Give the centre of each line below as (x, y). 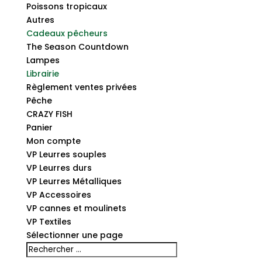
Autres (40, 20)
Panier (39, 127)
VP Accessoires (58, 195)
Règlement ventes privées (81, 87)
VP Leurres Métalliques (74, 181)
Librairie (42, 74)
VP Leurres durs (59, 168)
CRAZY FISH (49, 114)
